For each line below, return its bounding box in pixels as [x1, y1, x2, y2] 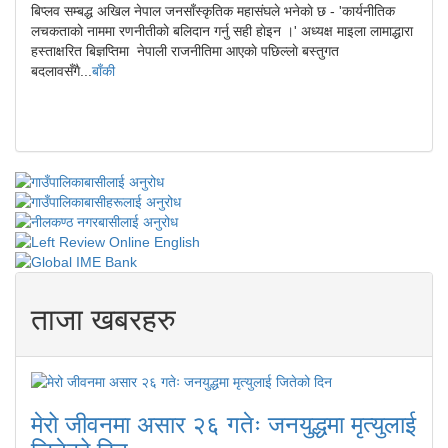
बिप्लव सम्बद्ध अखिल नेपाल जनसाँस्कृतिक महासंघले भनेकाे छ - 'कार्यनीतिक [31, 3, 395, 19]
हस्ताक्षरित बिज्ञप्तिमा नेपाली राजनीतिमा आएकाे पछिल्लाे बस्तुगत [31, 43, 343, 59]
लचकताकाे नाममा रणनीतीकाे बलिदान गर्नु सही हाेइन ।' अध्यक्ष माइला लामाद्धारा [31, 23, 413, 39]
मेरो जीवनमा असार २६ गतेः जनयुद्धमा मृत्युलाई [31, 411, 416, 438]
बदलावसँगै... [31, 63, 92, 79]
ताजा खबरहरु [31, 303, 176, 336]
